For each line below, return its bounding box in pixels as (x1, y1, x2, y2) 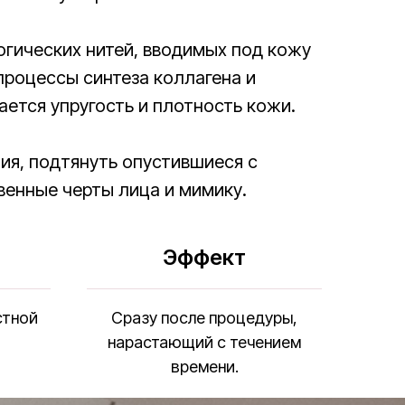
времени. (170, 357, 239, 376)
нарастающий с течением (108, 333, 301, 352)
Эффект (163, 244, 246, 270)
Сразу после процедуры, (111, 308, 297, 327)
